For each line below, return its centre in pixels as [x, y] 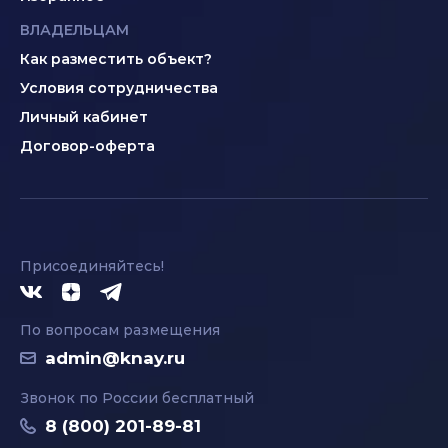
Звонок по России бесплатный [137, 398]
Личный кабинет [84, 117]
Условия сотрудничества [119, 88]
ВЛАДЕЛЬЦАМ [74, 30]
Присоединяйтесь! [92, 266]
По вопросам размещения [120, 330]
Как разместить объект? [116, 59]
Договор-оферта [87, 146]
